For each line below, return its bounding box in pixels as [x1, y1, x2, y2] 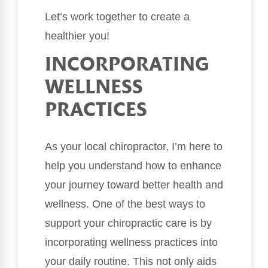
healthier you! [45, 30, 109, 42]
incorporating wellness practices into [45, 236, 218, 248]
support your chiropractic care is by [45, 217, 212, 229]
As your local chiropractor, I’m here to [45, 140, 223, 153]
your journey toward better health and [45, 178, 223, 191]
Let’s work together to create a [45, 11, 190, 23]
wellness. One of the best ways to [45, 197, 205, 210]
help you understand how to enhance [45, 159, 221, 172]
